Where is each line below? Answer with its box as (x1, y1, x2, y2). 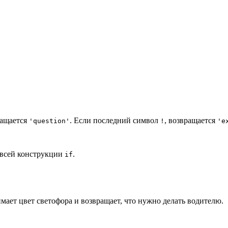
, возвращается (164, 116, 217, 125)
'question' (29, 117, 70, 125)
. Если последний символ (70, 116, 160, 125)
